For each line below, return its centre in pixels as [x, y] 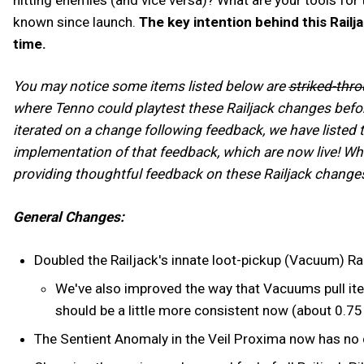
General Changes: [69, 217]
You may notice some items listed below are [151, 87]
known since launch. [76, 22]
